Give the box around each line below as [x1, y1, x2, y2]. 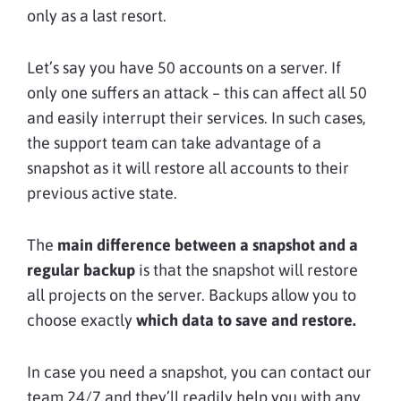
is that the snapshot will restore [135, 260, 358, 280]
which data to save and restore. [136, 311, 356, 330]
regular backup [27, 260, 135, 280]
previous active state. [27, 183, 181, 203]
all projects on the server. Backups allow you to [27, 286, 356, 305]
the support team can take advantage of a [27, 133, 321, 153]
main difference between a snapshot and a [57, 235, 358, 255]
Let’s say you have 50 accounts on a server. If [27, 58, 341, 78]
